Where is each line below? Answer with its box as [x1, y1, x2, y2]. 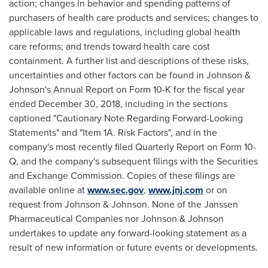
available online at [9, 183, 87, 197]
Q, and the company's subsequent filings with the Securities [9, 154, 258, 168]
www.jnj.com [148, 183, 203, 197]
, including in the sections [120, 97, 227, 111]
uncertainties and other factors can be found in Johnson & [9, 68, 251, 82]
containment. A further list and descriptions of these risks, [9, 54, 249, 68]
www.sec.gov [87, 183, 144, 197]
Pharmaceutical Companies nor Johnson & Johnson [9, 212, 224, 226]
